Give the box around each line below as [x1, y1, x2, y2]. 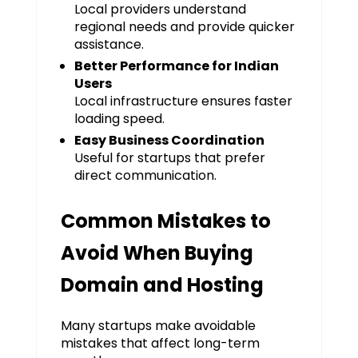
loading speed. [74, 109, 165, 128]
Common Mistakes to [60, 207, 271, 234]
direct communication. [74, 165, 217, 185]
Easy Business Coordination [74, 130, 265, 149]
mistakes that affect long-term [60, 333, 260, 352]
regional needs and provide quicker [74, 17, 295, 36]
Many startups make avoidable [60, 316, 256, 335]
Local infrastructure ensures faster [74, 91, 292, 110]
